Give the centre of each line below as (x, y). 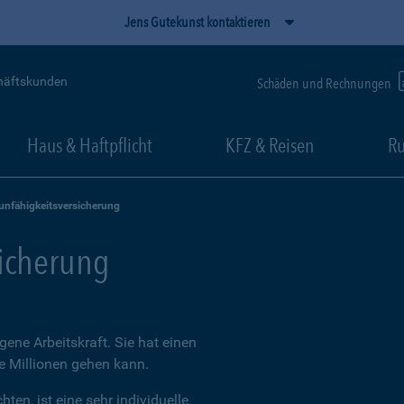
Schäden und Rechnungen (326, 83)
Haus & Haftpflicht (89, 145)
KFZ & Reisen (270, 145)
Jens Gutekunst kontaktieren (197, 22)
